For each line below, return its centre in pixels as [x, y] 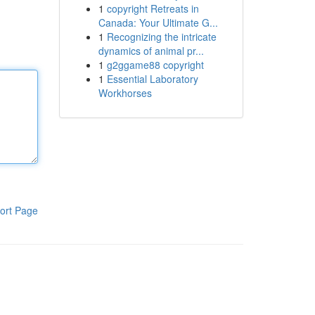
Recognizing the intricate [161, 37]
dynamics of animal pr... [151, 51]
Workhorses [125, 93]
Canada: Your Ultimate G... [158, 22]
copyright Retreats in [153, 8]
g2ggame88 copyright [155, 65]
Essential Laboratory [152, 79]
